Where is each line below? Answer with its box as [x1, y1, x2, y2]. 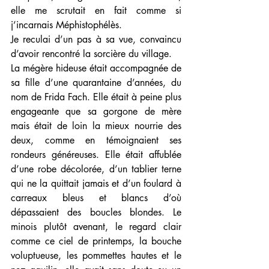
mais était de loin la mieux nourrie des [11, 119, 181, 133]
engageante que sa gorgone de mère [11, 105, 181, 118]
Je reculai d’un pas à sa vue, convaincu [11, 33, 181, 46]
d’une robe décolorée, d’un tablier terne [11, 163, 181, 176]
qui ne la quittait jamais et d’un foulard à [11, 177, 181, 190]
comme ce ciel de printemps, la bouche [11, 235, 181, 248]
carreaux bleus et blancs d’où [11, 192, 181, 205]
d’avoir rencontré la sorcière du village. [11, 47, 172, 61]
